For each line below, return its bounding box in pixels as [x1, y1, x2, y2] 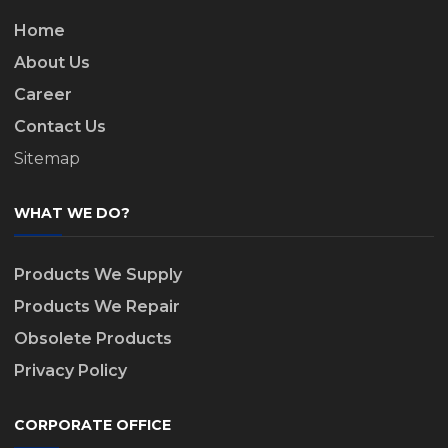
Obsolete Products [14, 328, 172, 348]
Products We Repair [14, 296, 180, 316]
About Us [14, 52, 90, 72]
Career [14, 84, 72, 104]
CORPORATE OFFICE [14, 415, 171, 434]
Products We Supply [14, 264, 182, 284]
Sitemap [14, 148, 80, 168]
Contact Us [14, 116, 106, 136]
